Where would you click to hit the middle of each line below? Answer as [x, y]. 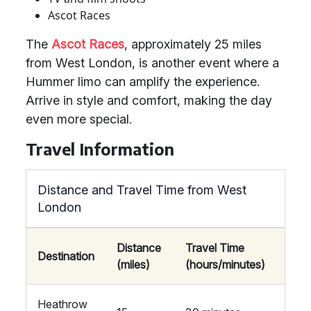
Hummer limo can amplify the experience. [143, 82]
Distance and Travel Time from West [142, 190]
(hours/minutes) [225, 264]
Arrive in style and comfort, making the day [149, 100]
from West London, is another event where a [152, 63]
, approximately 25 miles [193, 44]
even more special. [79, 119]
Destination [66, 256]
